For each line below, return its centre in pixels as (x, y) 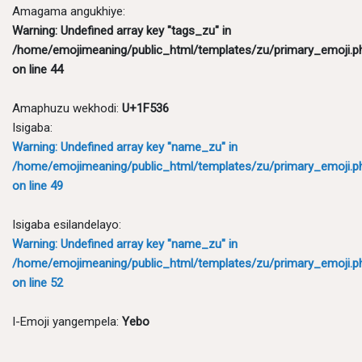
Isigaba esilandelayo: (67, 224)
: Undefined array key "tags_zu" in (143, 30)
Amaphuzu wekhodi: (67, 108)
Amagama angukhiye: (69, 11)
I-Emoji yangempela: (67, 321)
